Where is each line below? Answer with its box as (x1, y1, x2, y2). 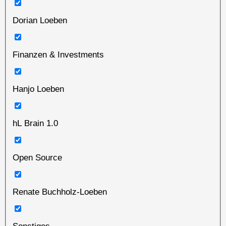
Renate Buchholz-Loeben (12, 187, 107, 197)
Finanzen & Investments (12, 49, 104, 60)
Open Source (12, 152, 62, 162)
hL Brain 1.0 (12, 118, 58, 128)
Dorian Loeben (12, 15, 67, 25)
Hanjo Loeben (12, 84, 64, 94)
